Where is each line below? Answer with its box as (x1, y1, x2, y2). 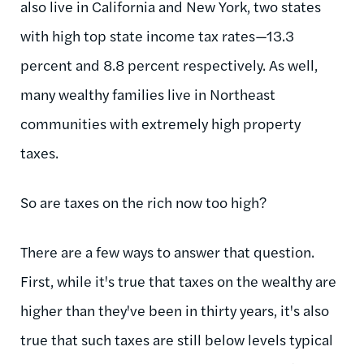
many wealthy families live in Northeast (20, 83, 275, 104)
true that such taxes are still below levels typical (20, 328, 333, 349)
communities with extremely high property (20, 112, 301, 133)
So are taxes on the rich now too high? (20, 191, 270, 212)
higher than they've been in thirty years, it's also (20, 299, 329, 320)
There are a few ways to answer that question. (20, 240, 314, 262)
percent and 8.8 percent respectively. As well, (20, 54, 318, 75)
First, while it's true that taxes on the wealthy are (20, 270, 336, 291)
